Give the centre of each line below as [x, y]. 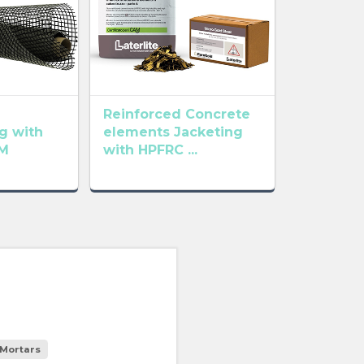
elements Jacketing [173, 132]
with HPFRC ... [150, 150]
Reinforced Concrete [176, 115]
